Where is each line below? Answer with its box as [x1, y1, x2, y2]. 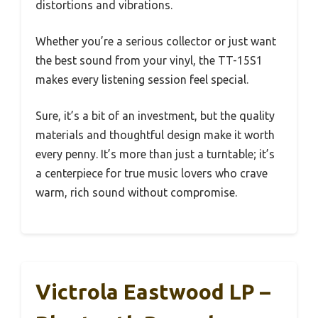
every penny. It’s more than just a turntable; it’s [35, 148, 275, 161]
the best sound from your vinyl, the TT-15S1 [35, 54, 263, 67]
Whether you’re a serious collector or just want [35, 35, 276, 48]
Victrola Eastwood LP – [35, 280, 270, 305]
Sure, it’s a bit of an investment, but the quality [35, 109, 275, 123]
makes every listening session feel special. [35, 73, 248, 87]
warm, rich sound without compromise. [35, 186, 237, 199]
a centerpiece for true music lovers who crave [35, 167, 268, 180]
